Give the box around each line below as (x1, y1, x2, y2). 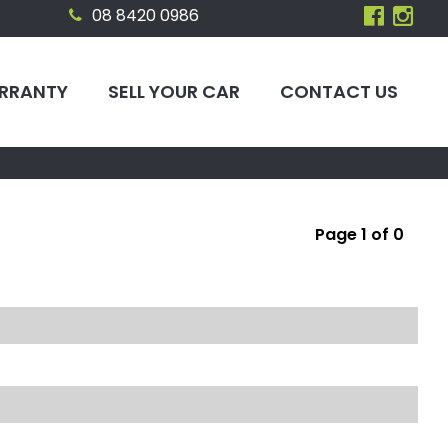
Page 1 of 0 (315, 223, 404, 246)
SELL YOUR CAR (108, 79, 240, 104)
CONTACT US (280, 79, 398, 104)
